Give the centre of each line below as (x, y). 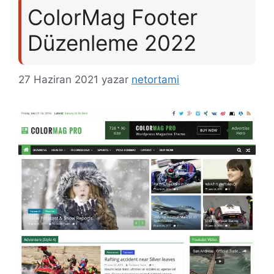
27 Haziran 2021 (58, 79)
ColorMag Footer (113, 17)
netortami (155, 79)
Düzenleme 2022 (112, 43)
